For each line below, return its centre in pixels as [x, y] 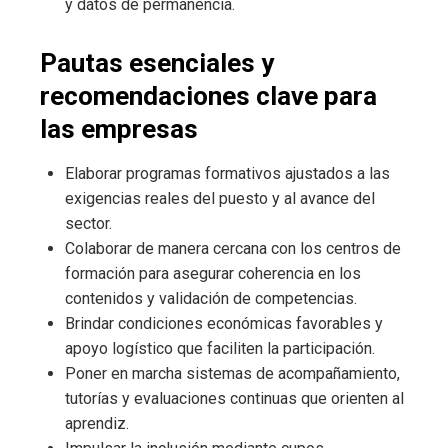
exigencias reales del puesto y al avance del [220, 199]
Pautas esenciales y [157, 63]
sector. [88, 224]
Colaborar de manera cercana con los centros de [233, 249]
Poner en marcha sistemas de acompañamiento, [232, 374]
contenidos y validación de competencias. [211, 299]
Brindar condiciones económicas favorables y [224, 324]
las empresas [119, 129]
